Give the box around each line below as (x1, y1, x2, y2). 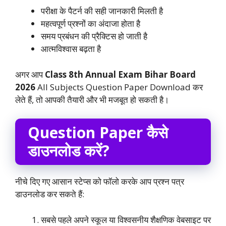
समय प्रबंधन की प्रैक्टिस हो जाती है (41, 30, 147, 42)
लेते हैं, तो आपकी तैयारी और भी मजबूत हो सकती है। (15, 93, 169, 105)
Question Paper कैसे (28, 122, 168, 143)
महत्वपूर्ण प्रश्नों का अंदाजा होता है (41, 18, 140, 30)
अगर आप (15, 68, 45, 80)
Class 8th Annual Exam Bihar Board (45, 68, 196, 80)
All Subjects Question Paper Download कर (35, 81, 203, 93)
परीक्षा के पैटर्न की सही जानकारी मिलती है (41, 5, 163, 17)
